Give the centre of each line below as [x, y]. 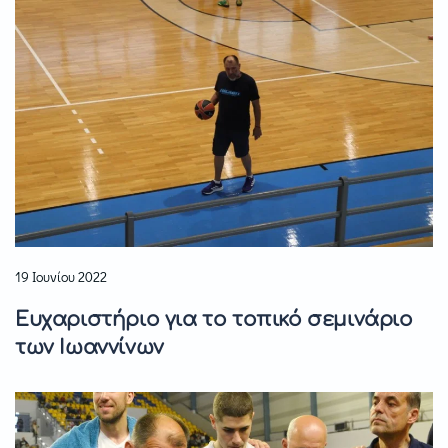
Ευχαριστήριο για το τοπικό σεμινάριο [214, 320]
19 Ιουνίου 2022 [61, 277]
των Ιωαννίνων [89, 348]
